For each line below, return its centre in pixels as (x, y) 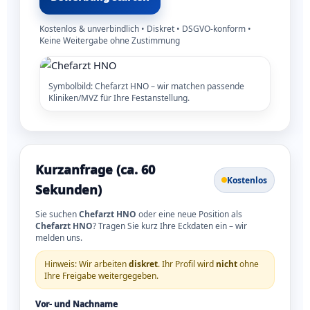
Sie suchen (57, 215)
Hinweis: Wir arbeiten (86, 264)
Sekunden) (69, 190)
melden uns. (59, 238)
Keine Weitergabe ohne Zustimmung (110, 41)
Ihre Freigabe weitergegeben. (101, 276)
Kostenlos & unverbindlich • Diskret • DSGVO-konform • (145, 29)
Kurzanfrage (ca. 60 (95, 170)
